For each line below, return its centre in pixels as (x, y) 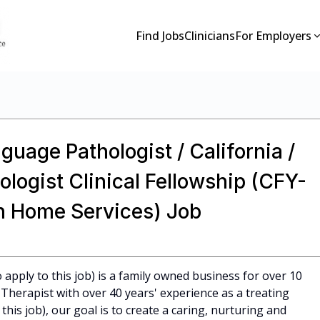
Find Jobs (160, 36)
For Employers (274, 36)
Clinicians (210, 36)
